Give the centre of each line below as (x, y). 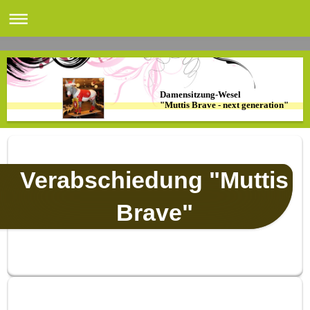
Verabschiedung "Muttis (154, 180)
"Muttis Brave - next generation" (224, 106)
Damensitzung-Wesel (200, 95)
